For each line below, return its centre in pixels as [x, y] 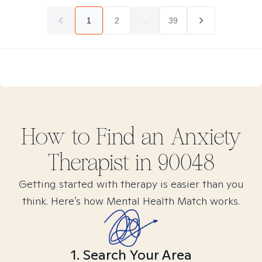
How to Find [81, 137]
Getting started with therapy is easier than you [131, 184]
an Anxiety [191, 137]
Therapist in [103, 163]
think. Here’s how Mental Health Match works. [131, 201]
